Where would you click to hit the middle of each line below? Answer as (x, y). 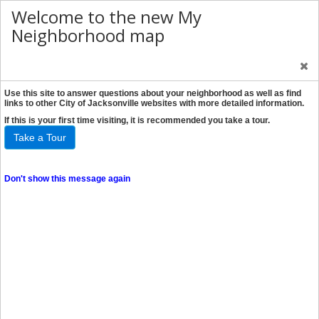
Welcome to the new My (106, 17)
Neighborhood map (88, 35)
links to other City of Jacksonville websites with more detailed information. (154, 103)
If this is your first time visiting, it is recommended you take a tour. (140, 120)
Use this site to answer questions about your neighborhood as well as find (153, 93)
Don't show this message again (67, 179)
